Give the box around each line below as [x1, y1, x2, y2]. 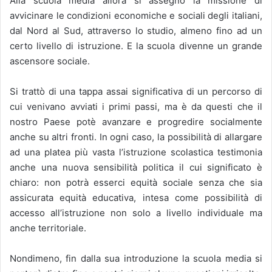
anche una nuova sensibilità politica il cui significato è [10, 161, 262, 174]
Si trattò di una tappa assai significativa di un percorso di [10, 86, 262, 98]
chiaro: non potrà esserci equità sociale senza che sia [10, 177, 262, 189]
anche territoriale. [10, 222, 86, 234]
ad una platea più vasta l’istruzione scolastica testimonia [10, 146, 262, 158]
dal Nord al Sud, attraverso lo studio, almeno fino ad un [10, 25, 262, 37]
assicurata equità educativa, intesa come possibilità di [10, 192, 262, 204]
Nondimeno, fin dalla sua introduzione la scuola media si [10, 253, 262, 265]
